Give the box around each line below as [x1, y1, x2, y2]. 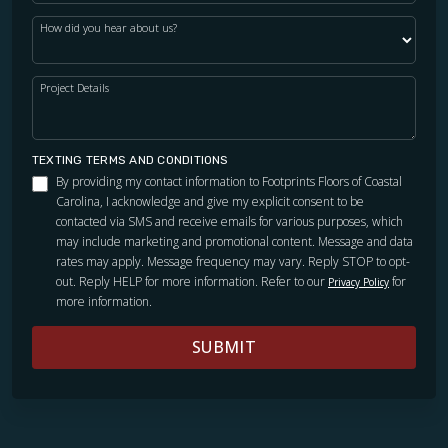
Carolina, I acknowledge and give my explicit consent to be [56, 192, 364, 210]
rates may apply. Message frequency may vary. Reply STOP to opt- [56, 252, 410, 270]
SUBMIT [192, 335, 256, 358]
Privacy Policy [328, 274, 389, 289]
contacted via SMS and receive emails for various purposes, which [56, 212, 403, 230]
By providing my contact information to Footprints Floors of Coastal [56, 172, 402, 190]
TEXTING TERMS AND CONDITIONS [32, 152, 229, 167]
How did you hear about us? [40, 19, 177, 35]
